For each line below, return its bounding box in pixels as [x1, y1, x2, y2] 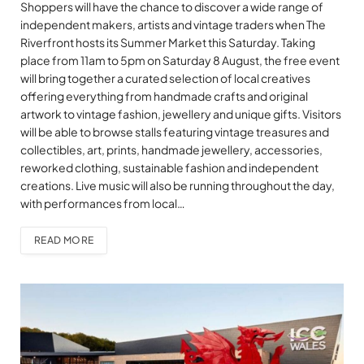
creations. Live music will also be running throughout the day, [20, 177, 335, 193]
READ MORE [34, 233, 94, 246]
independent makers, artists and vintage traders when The [20, 16, 326, 32]
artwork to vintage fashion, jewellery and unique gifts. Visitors [20, 106, 341, 121]
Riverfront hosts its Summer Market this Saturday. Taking [20, 34, 315, 50]
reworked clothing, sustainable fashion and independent [20, 159, 318, 175]
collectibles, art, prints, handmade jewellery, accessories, [20, 141, 323, 157]
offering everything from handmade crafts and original [20, 88, 308, 103]
